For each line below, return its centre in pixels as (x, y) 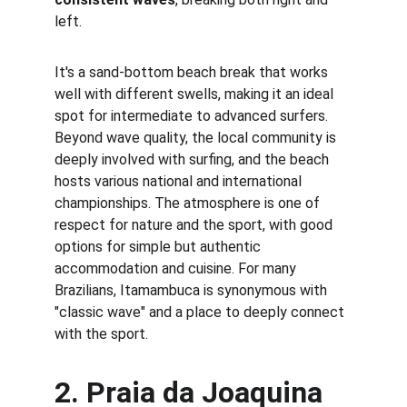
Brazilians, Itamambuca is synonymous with (193, 290)
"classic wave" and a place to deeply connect (201, 312)
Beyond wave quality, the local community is (197, 138)
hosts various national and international (180, 181)
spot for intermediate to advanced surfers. (193, 116)
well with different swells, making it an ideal (196, 94)
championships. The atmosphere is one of (189, 203)
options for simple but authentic (159, 247)
